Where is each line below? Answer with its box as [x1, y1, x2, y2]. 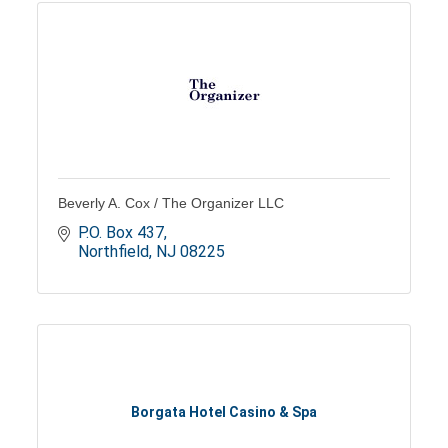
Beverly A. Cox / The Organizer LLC [58, 194, 285, 211]
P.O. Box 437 [78, 222, 165, 242]
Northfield [78, 241, 150, 261]
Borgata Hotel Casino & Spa [131, 404, 317, 421]
